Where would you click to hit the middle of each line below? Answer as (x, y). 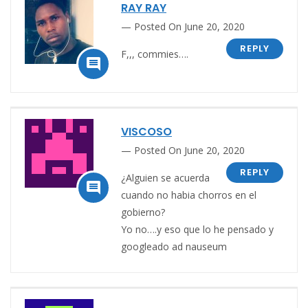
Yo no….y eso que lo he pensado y (197, 229)
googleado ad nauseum (174, 246)
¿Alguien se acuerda (165, 177)
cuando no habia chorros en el (189, 195)
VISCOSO (146, 131)
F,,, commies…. (155, 54)
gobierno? (143, 212)
